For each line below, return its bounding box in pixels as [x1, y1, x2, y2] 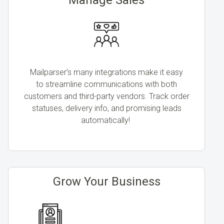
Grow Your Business [52, 174, 160, 189]
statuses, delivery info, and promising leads [31, 103, 181, 113]
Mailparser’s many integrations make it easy [30, 67, 183, 77]
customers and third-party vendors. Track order [23, 91, 189, 101]
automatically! [81, 115, 132, 125]
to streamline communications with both [36, 79, 177, 89]
